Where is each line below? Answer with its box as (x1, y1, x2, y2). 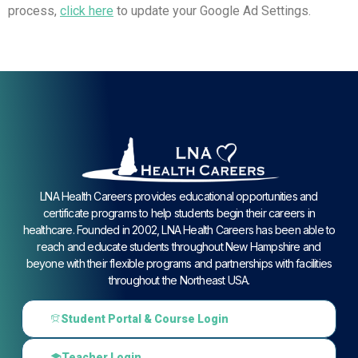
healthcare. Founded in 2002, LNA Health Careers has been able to (22, 222, 336, 237)
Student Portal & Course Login (60, 312, 229, 326)
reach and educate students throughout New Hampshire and (37, 239, 321, 253)
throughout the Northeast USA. (108, 272, 250, 287)
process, (8, 3, 60, 19)
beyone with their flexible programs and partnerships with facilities (26, 256, 332, 270)
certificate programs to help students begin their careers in (42, 205, 315, 220)
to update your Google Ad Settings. (113, 3, 311, 19)
